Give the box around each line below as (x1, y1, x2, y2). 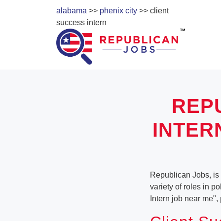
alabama (56, 6, 87, 15)
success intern (56, 18, 107, 27)
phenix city (100, 6, 137, 15)
